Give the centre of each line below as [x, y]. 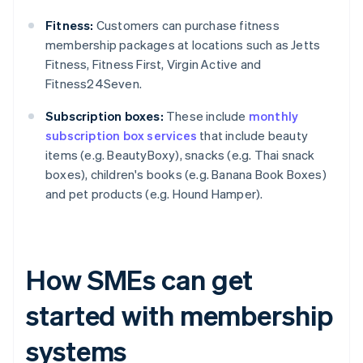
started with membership [179, 315]
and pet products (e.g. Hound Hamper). [154, 194]
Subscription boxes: [105, 116]
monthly [273, 116]
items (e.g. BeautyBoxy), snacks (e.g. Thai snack [180, 155]
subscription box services [121, 136]
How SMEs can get [140, 280]
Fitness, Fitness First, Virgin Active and [154, 64]
